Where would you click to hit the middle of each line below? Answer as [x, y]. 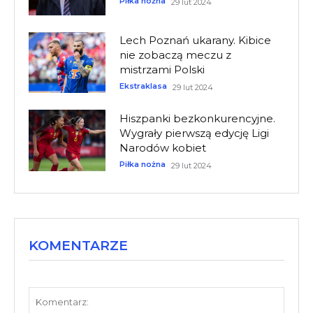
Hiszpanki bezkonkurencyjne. [197, 119]
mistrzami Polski [162, 70]
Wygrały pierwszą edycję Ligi [194, 133]
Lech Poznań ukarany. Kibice [195, 41]
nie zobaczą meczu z [175, 55]
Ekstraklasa [143, 86]
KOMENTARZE [78, 246]
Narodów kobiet [162, 148]
